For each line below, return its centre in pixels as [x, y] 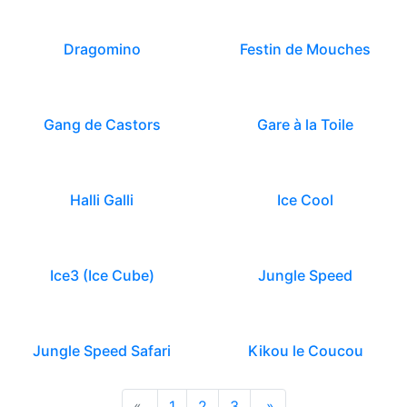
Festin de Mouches [305, 49]
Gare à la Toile [305, 124]
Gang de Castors [102, 124]
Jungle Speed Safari [102, 351]
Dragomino [102, 49]
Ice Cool [305, 200]
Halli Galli [102, 200]
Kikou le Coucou [305, 351]
